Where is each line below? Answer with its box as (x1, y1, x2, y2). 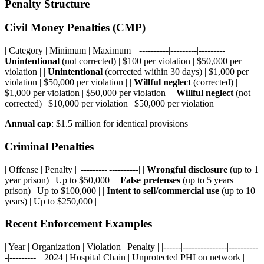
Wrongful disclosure (147, 164, 227, 174)
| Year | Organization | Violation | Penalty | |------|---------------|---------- (5, 242, 258, 252)
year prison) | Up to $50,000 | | (5, 174, 120, 185)
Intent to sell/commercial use (107, 185, 219, 196)
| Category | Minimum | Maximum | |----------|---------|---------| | (5, 45, 231, 56)
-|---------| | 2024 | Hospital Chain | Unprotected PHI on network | (5, 252, 245, 262)
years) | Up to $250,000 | (5, 196, 97, 206)
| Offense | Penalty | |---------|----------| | (5, 164, 147, 174)
